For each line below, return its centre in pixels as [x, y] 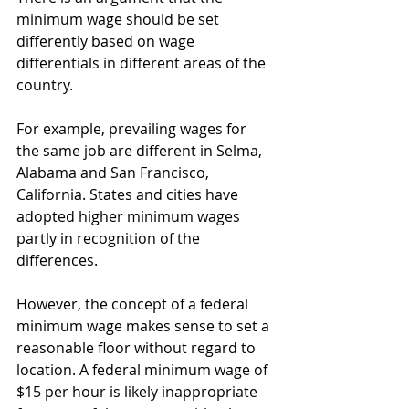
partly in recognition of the [110, 239]
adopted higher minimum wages [130, 217]
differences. [59, 261]
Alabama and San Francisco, [115, 173]
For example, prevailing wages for [133, 129]
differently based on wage [107, 42]
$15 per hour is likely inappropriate [139, 392]
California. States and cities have [129, 195]
